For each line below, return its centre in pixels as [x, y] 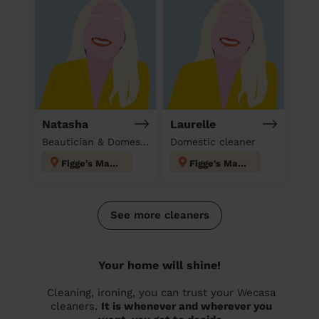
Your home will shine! [159, 265]
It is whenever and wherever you [187, 306]
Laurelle [193, 124]
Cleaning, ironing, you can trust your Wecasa [161, 292]
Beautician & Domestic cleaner [145, 141]
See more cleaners [159, 215]
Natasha [65, 124]
